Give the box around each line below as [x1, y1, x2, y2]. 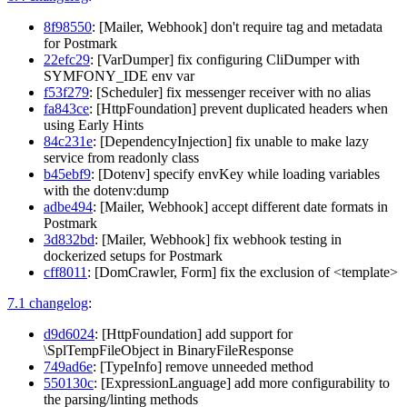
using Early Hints [44, 116, 144, 133]
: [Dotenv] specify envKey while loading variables [91, 165, 380, 182]
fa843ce [44, 100, 89, 116]
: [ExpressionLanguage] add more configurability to [94, 374, 390, 391]
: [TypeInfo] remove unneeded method [93, 358, 313, 374]
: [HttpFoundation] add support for [94, 325, 293, 342]
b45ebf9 [44, 165, 91, 182]
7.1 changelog [7, 294, 88, 311]
